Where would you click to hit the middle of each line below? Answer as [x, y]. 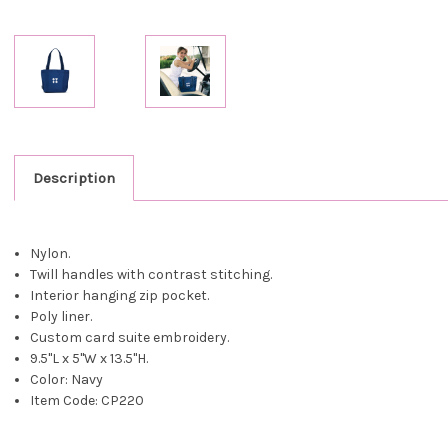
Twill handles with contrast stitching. [151, 274]
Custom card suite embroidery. [130, 337]
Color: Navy [67, 379]
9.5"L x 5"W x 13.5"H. [89, 358]
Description [73, 177]
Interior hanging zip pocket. [120, 295]
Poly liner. [61, 316]
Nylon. [50, 253]
